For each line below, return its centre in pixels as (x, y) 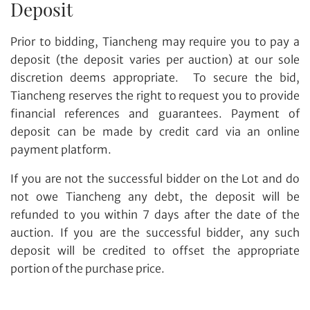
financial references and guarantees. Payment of (155, 113)
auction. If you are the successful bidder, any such (155, 232)
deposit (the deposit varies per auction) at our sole (155, 59)
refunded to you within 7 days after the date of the (155, 214)
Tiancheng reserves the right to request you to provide (155, 95)
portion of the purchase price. (88, 268)
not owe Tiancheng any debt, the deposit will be (155, 196)
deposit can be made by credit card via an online (155, 131)
